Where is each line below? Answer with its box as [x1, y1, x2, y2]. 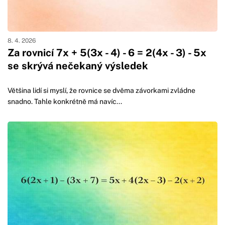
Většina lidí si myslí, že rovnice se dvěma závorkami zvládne [8, 86, 195, 94]
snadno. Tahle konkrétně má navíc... [8, 97, 122, 105]
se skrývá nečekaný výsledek [8, 59, 148, 72]
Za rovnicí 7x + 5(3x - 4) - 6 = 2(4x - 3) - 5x [8, 46, 206, 59]
